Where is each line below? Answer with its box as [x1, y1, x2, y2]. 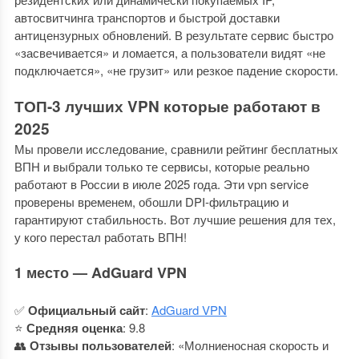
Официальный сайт [27, 301, 145, 319]
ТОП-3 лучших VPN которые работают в [14, 95, 321, 117]
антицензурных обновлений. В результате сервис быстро [14, 26, 333, 43]
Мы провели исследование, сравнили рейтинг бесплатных [14, 140, 338, 157]
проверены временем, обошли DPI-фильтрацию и [14, 193, 288, 210]
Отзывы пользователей [29, 337, 171, 354]
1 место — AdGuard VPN [14, 262, 187, 283]
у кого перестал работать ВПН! [14, 228, 187, 245]
